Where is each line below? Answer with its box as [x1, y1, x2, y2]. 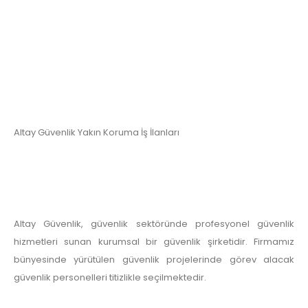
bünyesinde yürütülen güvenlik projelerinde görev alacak [14, 253, 294, 267]
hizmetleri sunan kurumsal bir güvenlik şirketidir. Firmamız [14, 235, 294, 249]
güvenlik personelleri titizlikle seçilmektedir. [14, 271, 206, 285]
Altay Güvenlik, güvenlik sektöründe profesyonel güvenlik [14, 217, 294, 231]
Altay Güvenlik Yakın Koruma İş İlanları [14, 125, 179, 139]
